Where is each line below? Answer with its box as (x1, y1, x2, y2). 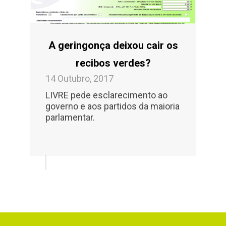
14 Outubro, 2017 (45, 73, 114, 84)
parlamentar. (45, 111, 95, 123)
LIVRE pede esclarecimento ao (45, 89, 167, 100)
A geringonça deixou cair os (48, 39, 178, 51)
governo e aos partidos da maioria (45, 100, 180, 111)
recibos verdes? (75, 56, 151, 69)
